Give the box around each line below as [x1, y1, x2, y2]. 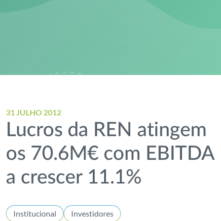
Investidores [71, 209, 114, 218]
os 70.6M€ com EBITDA [6, 144, 215, 164]
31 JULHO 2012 [6, 108, 62, 117]
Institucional [13, 209, 57, 218]
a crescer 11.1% [6, 168, 142, 187]
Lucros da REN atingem [6, 120, 207, 140]
